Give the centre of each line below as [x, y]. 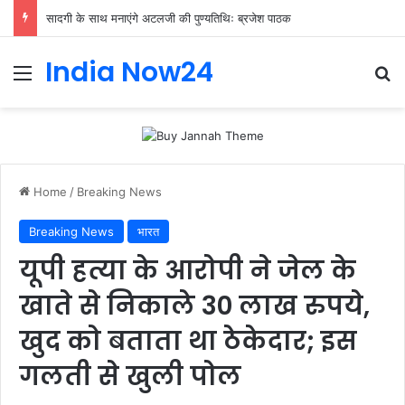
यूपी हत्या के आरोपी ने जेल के [188, 270]
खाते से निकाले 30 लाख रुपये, [194, 306]
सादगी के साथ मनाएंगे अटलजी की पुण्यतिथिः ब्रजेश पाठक [169, 18]
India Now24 [129, 72]
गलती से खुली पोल [130, 376]
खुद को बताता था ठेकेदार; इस [188, 341]
